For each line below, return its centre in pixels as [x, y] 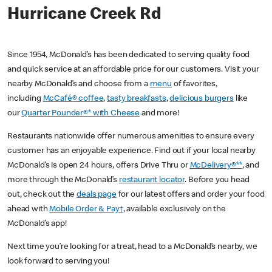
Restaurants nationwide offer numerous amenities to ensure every [131, 137]
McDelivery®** [216, 166]
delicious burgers [202, 99]
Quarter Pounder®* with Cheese [81, 114]
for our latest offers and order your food [190, 195]
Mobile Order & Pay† [86, 210]
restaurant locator [152, 181]
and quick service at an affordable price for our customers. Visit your [133, 70]
